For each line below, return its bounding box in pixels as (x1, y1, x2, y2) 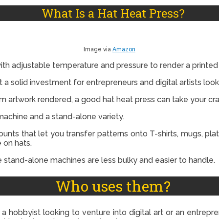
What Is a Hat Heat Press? (42, 5, 185, 21)
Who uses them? (56, 176, 171, 196)
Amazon (112, 45, 135, 53)
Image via (84, 45, 112, 53)
